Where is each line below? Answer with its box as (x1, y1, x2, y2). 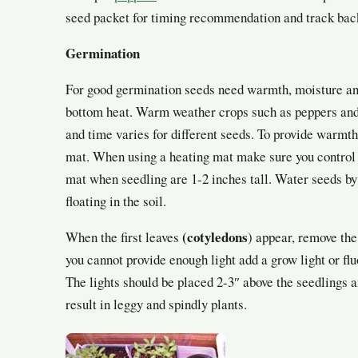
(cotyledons (182, 227, 248, 247)
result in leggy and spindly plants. (66, 295, 247, 313)
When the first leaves (66, 228, 182, 246)
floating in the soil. (66, 192, 166, 211)
